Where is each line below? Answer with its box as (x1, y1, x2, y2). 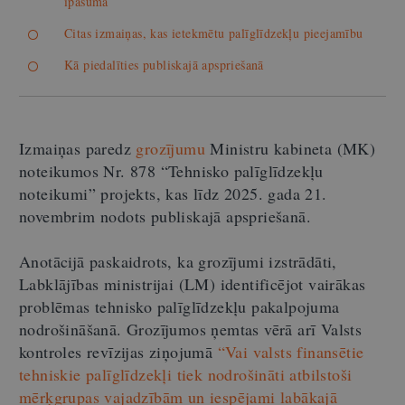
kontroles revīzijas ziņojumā (19, 340, 218, 363)
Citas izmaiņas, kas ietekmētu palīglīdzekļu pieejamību (64, 24, 363, 42)
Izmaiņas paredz (19, 137, 137, 159)
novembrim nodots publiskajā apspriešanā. (19, 204, 311, 227)
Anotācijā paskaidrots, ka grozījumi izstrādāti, (19, 250, 337, 272)
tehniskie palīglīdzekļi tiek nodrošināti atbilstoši (19, 363, 353, 385)
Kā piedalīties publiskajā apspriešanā (64, 55, 264, 73)
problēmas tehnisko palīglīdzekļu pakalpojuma (19, 295, 340, 317)
